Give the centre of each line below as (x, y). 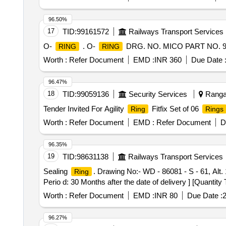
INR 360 (168, 60)
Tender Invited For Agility (84, 109)
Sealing (56, 171)
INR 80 (166, 195)
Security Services (158, 94)
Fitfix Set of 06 (175, 109)
